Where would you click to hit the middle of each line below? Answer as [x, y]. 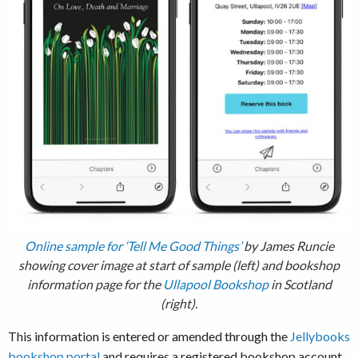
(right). [179, 304]
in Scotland [300, 284]
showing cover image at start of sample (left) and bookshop [179, 265]
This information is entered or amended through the [149, 336]
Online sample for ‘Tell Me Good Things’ [133, 246]
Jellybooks [320, 336]
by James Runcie [287, 246]
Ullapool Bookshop [215, 284]
